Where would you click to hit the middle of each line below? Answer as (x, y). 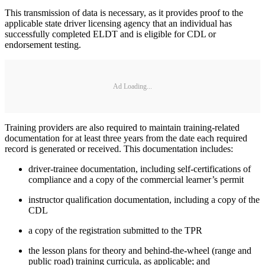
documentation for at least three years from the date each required (126, 138)
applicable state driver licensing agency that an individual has (118, 24)
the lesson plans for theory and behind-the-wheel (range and (140, 251)
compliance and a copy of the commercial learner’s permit (136, 180)
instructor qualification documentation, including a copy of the (144, 200)
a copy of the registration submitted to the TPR (115, 231)
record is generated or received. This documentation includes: (119, 149)
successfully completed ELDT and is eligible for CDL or (110, 34)
